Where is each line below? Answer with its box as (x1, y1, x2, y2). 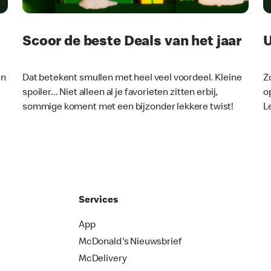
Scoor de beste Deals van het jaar (22, 34, 242, 50)
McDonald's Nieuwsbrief (78, 237, 182, 247)
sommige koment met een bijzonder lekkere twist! (22, 102, 234, 113)
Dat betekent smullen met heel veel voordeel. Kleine (22, 73, 242, 83)
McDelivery (78, 254, 127, 264)
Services (78, 195, 118, 206)
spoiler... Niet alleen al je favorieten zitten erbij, (22, 88, 218, 98)
